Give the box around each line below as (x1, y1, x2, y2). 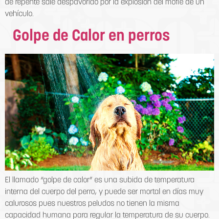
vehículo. (5, 10, 34, 19)
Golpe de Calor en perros (5, 28, 170, 44)
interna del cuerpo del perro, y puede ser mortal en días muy (5, 188, 203, 197)
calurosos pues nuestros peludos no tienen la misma (5, 200, 179, 208)
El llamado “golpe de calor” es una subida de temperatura (5, 176, 195, 185)
